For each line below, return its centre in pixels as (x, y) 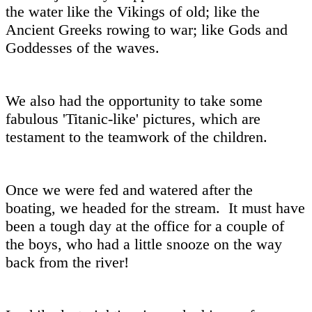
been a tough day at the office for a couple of (145, 226)
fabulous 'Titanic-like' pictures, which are (133, 118)
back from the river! (67, 262)
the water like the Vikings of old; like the (133, 11)
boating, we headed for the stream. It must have (155, 208)
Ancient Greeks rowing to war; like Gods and (147, 29)
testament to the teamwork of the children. (136, 136)
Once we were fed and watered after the (129, 189)
